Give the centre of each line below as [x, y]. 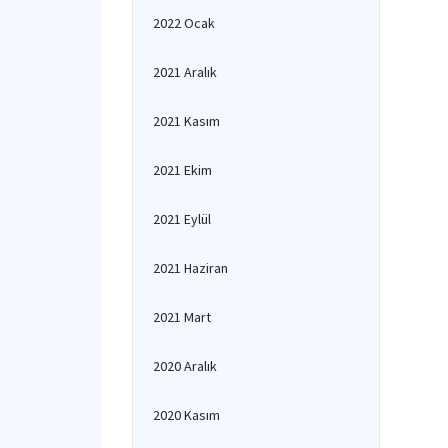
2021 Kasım [186, 121]
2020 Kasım [186, 415]
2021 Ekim [182, 170]
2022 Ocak [184, 23]
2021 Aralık [185, 72]
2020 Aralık [185, 366]
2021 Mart [182, 317]
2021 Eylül [182, 219]
